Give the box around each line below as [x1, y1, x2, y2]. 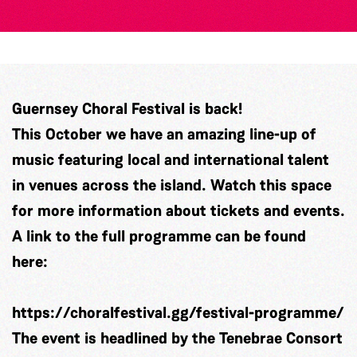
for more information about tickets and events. [12, 200, 345, 222]
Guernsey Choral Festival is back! [12, 98, 242, 120]
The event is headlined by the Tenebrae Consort [12, 328, 343, 349]
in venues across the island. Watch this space [12, 175, 331, 196]
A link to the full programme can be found [12, 226, 306, 247]
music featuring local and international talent [12, 149, 329, 171]
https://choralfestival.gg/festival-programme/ [12, 302, 344, 324]
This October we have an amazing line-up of [12, 124, 316, 145]
